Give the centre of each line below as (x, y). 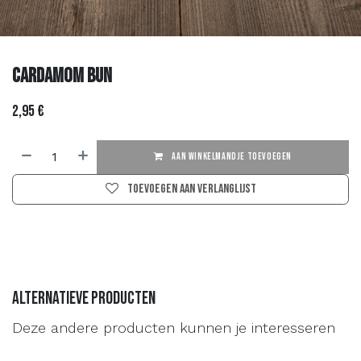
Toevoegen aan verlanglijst (191, 189)
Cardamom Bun (62, 76)
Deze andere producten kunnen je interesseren (174, 327)
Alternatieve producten (84, 298)
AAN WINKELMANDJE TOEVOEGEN (230, 156)
